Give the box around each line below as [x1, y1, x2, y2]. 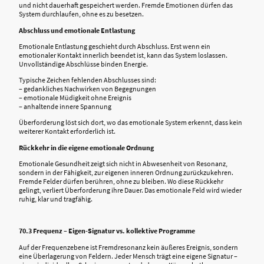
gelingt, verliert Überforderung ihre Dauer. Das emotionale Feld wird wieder [19, 185, 242, 194]
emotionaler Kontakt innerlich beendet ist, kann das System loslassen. [19, 50, 227, 60]
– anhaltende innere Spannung [19, 102, 111, 111]
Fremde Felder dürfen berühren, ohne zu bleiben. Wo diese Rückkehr [19, 176, 223, 186]
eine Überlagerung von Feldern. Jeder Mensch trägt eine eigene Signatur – [19, 251, 237, 260]
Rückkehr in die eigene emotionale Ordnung [19, 143, 154, 152]
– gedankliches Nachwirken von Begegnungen [19, 84, 156, 94]
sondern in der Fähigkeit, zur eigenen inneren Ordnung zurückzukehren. [19, 167, 233, 177]
